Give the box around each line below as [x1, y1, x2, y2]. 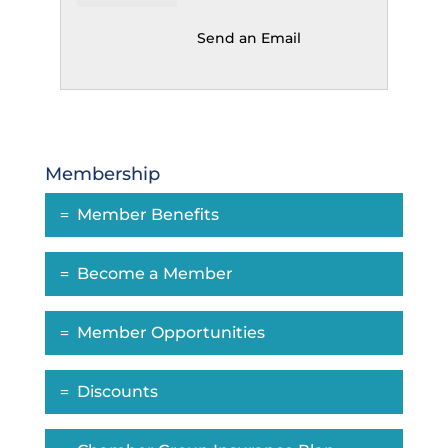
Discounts [76, 381, 158, 401]
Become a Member [76, 263, 233, 283]
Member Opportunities [76, 322, 265, 342]
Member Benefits [76, 204, 219, 224]
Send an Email [196, 28, 301, 47]
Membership [44, 162, 160, 185]
